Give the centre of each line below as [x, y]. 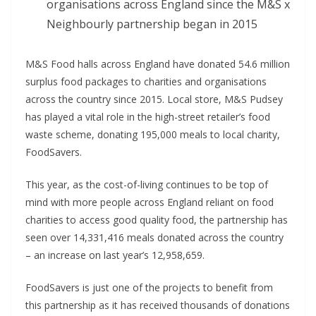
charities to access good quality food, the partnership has [157, 219]
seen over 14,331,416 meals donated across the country [154, 237]
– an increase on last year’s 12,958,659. [115, 255]
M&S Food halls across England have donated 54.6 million [158, 63]
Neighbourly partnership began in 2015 [155, 24]
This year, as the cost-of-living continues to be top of [147, 184]
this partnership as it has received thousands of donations [158, 305]
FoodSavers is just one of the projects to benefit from [149, 287]
